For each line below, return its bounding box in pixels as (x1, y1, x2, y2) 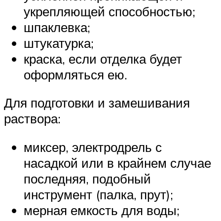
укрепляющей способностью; (24, 3, 195, 19)
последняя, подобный (24, 170, 151, 186)
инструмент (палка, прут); (24, 186, 173, 202)
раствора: (4, 110, 61, 127)
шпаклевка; (24, 19, 90, 35)
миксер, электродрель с (24, 139, 162, 155)
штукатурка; (24, 35, 94, 51)
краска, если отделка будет (24, 50, 182, 67)
